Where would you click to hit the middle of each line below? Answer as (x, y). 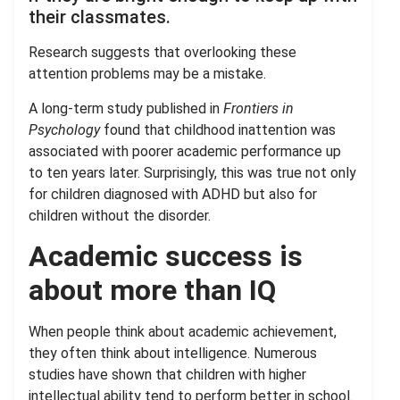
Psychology (64, 129)
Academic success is (166, 256)
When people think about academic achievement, (183, 331)
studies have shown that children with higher (167, 374)
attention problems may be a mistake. (147, 74)
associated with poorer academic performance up (185, 151)
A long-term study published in (126, 108)
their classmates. (100, 17)
